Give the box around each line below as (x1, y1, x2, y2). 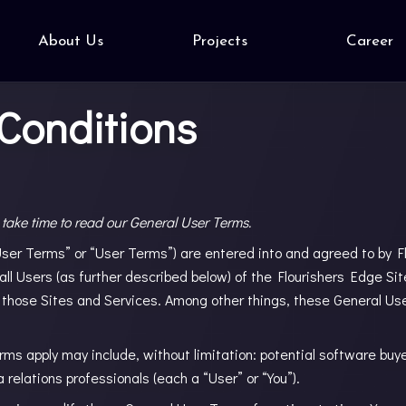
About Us (37, 33, 103, 49)
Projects (192, 33, 247, 49)
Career (345, 33, 393, 49)
